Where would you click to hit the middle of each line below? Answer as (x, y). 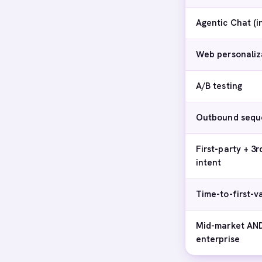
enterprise (218, 239)
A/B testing (219, 86)
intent (209, 163)
